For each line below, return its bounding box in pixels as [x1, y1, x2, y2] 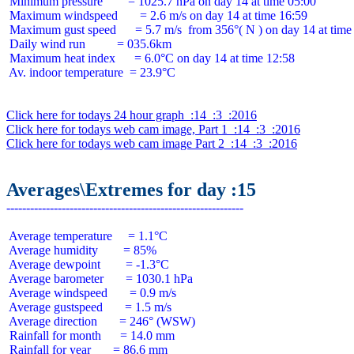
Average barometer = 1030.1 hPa [6, 272, 193, 285]
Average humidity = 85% [6, 243, 156, 257]
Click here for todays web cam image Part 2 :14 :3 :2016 [6, 137, 297, 150]
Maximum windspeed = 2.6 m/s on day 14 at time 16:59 [6, 9, 307, 22]
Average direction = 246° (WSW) [6, 314, 195, 328]
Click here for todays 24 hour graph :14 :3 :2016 [6, 108, 257, 122]
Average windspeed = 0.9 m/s [6, 286, 176, 299]
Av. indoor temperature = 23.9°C [6, 66, 175, 79]
